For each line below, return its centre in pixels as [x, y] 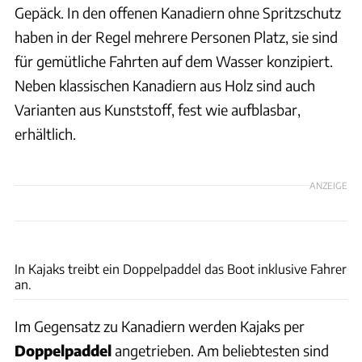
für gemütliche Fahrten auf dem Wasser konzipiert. [174, 61]
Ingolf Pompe [328, 240]
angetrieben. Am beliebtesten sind [220, 351]
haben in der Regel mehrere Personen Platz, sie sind [176, 37]
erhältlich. [45, 134]
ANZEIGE [328, 185]
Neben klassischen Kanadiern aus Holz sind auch [165, 86]
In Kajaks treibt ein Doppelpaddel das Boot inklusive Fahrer [181, 269]
